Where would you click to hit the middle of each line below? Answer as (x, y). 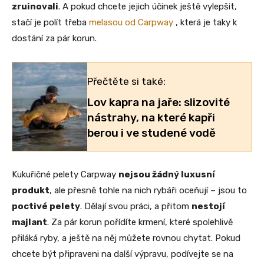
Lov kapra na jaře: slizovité (159, 102)
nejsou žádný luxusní (167, 174)
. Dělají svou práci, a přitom (136, 206)
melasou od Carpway (131, 22)
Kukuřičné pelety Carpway (65, 174)
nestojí (208, 206)
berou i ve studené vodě (152, 133)
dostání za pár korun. (54, 38)
